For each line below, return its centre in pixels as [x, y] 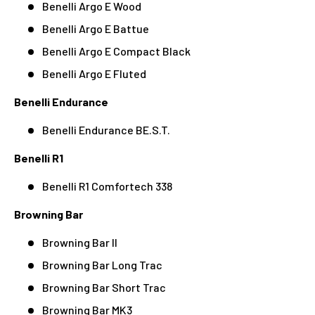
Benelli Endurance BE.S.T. [106, 129]
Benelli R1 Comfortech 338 [107, 186]
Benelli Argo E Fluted [94, 73]
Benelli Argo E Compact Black [116, 51]
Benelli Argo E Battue [96, 28]
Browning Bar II [80, 242]
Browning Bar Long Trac [102, 264]
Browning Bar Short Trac [104, 287]
